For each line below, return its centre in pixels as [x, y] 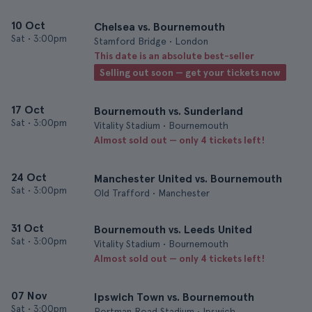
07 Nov [29, 296]
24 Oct [29, 177]
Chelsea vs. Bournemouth [159, 27]
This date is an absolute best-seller [174, 56]
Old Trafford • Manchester [152, 193]
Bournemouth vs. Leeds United [173, 229]
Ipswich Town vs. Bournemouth [174, 297]
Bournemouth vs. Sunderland [169, 111]
